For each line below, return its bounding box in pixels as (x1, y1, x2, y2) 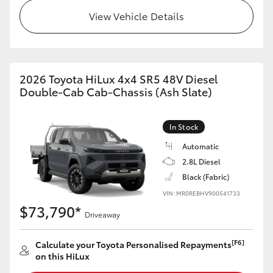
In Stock (169, 121, 198, 132)
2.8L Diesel (182, 156, 221, 166)
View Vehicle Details (88, 9, 185, 23)
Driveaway (85, 209, 120, 219)
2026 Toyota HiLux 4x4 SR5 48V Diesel (19, 71, 218, 87)
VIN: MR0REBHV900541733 (163, 188, 240, 197)
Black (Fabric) (182, 171, 229, 182)
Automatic (182, 141, 219, 151)
